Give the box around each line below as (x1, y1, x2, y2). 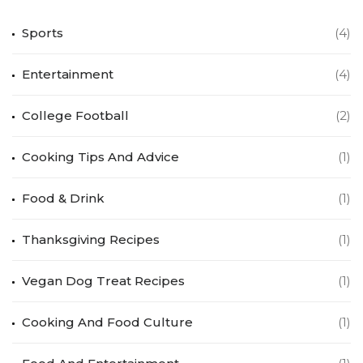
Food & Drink (22, 190, 105, 206)
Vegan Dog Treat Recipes (22, 272, 185, 288)
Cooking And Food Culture (22, 314, 193, 330)
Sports (22, 24, 63, 41)
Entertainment (22, 66, 113, 82)
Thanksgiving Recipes (22, 231, 160, 247)
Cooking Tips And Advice (22, 148, 179, 164)
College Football (22, 107, 129, 123)
